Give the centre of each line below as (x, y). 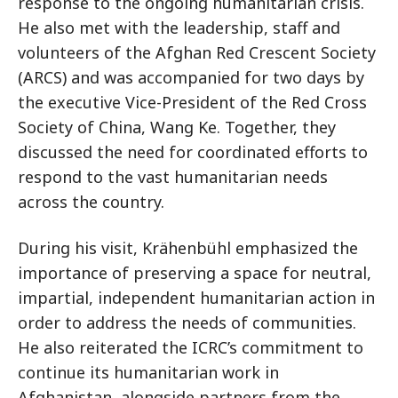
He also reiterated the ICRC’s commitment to (191, 347)
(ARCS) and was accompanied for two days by (191, 77)
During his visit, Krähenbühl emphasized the (188, 248)
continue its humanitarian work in (148, 372)
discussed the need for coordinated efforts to (193, 152)
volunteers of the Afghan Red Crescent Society (197, 52)
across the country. (91, 202)
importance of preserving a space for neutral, (195, 273)
